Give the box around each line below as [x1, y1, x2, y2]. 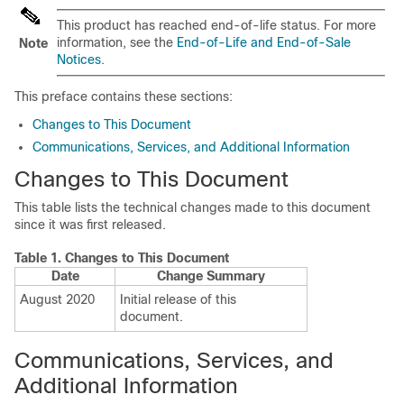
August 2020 [20, 292, 95, 307]
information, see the [57, 35, 177, 50]
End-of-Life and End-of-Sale [177, 35, 351, 50]
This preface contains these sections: [14, 89, 233, 104]
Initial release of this [120, 292, 236, 307]
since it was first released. [14, 217, 166, 232]
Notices [57, 52, 101, 67]
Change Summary [157, 269, 265, 283]
